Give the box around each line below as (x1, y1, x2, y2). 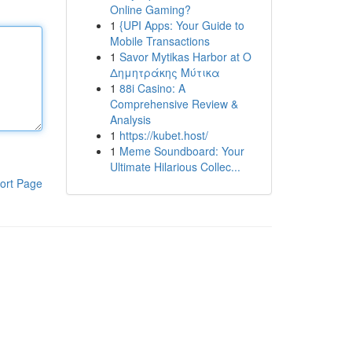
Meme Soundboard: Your (119, 143, 244, 159)
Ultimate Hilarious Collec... (109, 159, 240, 174)
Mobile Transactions (109, 33, 210, 49)
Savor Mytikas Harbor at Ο (119, 49, 251, 64)
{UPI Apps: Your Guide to (119, 17, 244, 33)
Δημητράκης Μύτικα (109, 64, 220, 80)
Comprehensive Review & (109, 96, 238, 112)
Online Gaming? (109, 2, 191, 17)
